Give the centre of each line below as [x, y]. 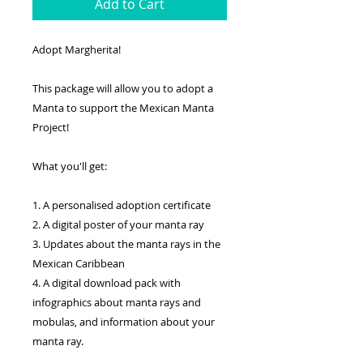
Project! [51, 127]
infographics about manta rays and [117, 302]
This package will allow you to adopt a [123, 88]
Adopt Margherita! [77, 49]
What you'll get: [70, 166]
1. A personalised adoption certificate [122, 205]
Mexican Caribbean [79, 263]
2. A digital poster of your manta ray [118, 224]
